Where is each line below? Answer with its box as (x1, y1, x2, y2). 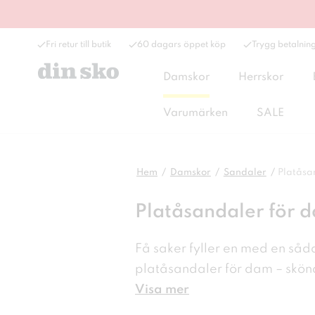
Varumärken (162, 108, 228, 119)
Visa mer (135, 283, 189, 296)
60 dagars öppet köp (137, 40, 226, 49)
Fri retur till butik (46, 40, 111, 49)
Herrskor (238, 72, 284, 83)
